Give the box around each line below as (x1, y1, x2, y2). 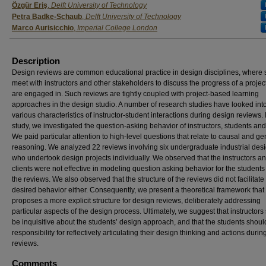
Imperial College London (77, 24, 157, 32)
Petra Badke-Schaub (12, 12, 82, 21)
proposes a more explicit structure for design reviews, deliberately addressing (12, 197, 261, 205)
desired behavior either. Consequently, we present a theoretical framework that (12, 186, 264, 194)
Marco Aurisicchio (12, 24, 74, 32)
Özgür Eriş (12, 1, 47, 9)
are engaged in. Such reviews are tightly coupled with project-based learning (12, 90, 259, 98)
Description (12, 56, 60, 66)
